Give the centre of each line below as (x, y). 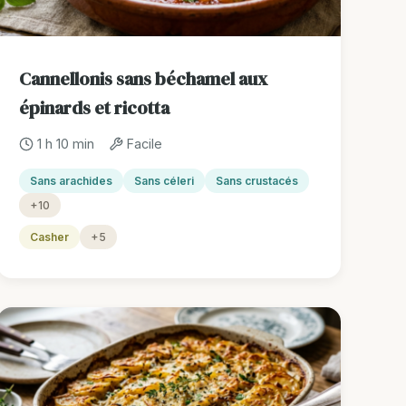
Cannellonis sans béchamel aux (144, 79)
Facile (145, 144)
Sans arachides (72, 181)
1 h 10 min (66, 144)
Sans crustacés (257, 181)
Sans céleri (164, 181)
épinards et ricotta (95, 108)
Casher (50, 237)
